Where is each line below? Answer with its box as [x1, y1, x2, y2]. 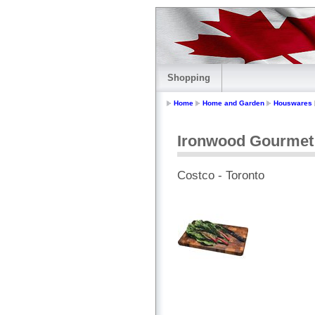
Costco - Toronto [177, 169, 264, 183]
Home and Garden [202, 99, 264, 108]
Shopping [167, 72, 210, 83]
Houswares [274, 99, 312, 108]
